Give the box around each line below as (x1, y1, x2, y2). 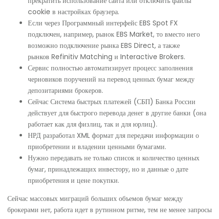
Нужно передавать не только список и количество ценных (28, 153, 199, 163)
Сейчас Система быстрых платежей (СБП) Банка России (28, 96, 196, 107)
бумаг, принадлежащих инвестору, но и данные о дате (28, 164, 188, 174)
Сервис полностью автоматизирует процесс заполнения (28, 63, 193, 73)
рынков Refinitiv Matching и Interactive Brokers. (28, 51, 185, 62)
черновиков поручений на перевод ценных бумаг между (28, 74, 195, 84)
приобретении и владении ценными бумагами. (28, 141, 166, 152)
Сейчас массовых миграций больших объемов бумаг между (7, 193, 183, 203)
